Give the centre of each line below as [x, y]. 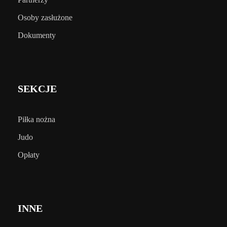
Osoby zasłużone [45, 17]
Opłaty [29, 155]
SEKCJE [37, 88]
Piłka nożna [36, 119]
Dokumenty [37, 35]
